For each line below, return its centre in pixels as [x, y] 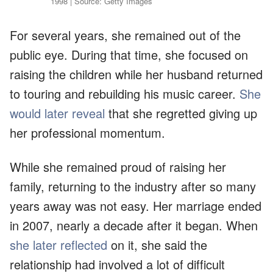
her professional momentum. [87, 132]
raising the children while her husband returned [136, 74]
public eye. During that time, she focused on [129, 54]
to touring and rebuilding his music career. [125, 93]
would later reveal [57, 113]
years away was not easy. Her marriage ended [136, 205]
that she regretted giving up [181, 113]
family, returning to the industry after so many [133, 186]
